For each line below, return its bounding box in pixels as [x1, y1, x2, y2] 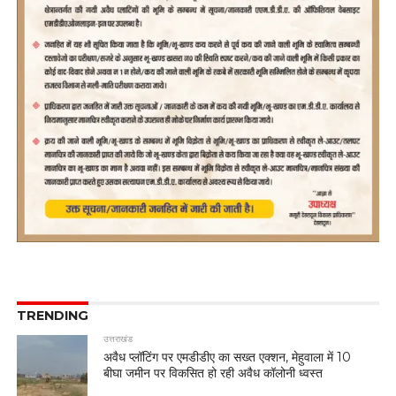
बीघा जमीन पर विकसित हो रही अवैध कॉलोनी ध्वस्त [103, 364, 324, 381]
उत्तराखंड [103, 332, 133, 345]
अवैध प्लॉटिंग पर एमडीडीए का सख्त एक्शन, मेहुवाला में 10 [103, 348, 352, 365]
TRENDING [16, 307, 88, 324]
